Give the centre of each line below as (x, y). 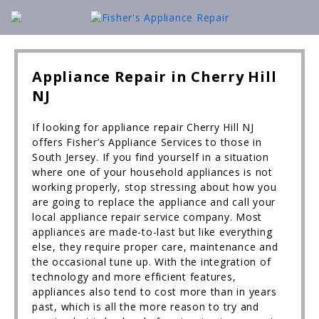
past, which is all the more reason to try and (146, 307)
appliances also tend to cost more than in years (155, 292)
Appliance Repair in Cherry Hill (155, 77)
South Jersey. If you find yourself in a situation (151, 157)
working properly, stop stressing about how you (155, 187)
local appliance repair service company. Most (147, 217)
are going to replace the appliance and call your (154, 202)
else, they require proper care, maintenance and (155, 247)
